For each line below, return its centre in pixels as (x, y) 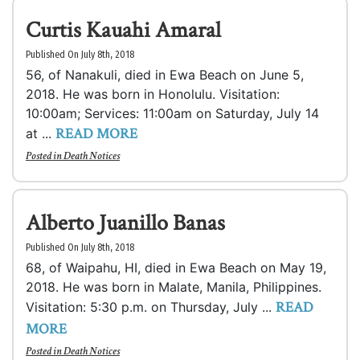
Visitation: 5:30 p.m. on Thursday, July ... (151, 307)
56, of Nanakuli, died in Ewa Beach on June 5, (165, 75)
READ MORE (96, 134)
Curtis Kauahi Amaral (123, 30)
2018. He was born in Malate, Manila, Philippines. (174, 287)
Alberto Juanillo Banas (125, 223)
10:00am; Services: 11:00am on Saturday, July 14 (172, 113)
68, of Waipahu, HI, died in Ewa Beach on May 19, (176, 268)
